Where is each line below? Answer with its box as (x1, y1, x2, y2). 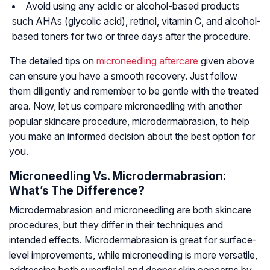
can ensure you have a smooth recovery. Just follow (9, 70, 237, 83)
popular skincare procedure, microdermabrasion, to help (9, 115, 250, 128)
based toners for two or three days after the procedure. (12, 30, 251, 43)
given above (198, 55, 254, 67)
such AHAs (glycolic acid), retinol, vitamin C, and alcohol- (12, 15, 261, 28)
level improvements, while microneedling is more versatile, (9, 249, 257, 262)
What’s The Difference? (9, 183, 145, 198)
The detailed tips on (9, 55, 96, 67)
